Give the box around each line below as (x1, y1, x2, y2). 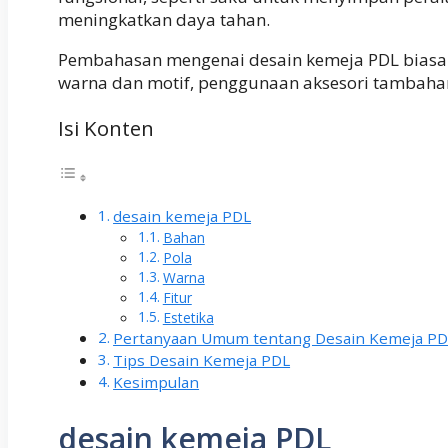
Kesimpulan (113, 371, 200, 392)
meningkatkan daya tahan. (58, 8, 270, 32)
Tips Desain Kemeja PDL (113, 349, 291, 370)
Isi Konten (58, 114, 154, 143)
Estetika (162, 307, 214, 327)
